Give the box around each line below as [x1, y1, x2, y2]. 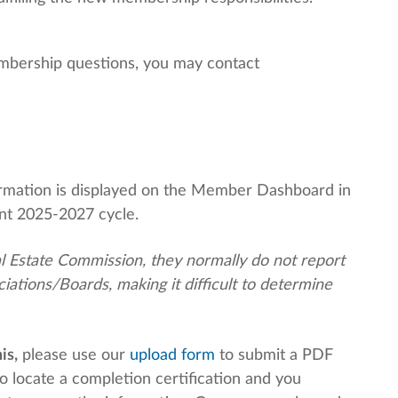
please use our [18, 347, 130, 364]
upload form [130, 347, 215, 364]
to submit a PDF [215, 347, 333, 364]
